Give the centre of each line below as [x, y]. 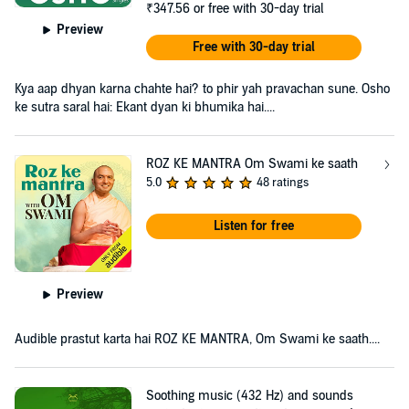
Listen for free [253, 225]
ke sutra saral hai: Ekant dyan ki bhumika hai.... [145, 107]
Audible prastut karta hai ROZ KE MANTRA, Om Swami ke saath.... [197, 339]
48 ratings [282, 182]
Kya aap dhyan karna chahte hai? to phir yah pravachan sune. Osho [202, 89]
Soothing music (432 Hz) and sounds [249, 395]
